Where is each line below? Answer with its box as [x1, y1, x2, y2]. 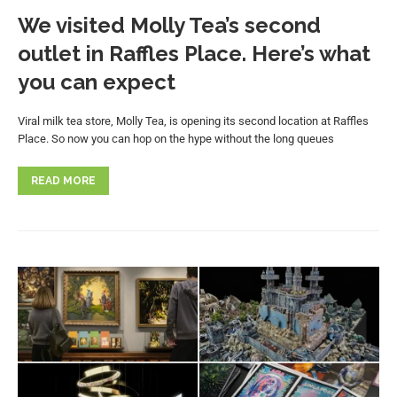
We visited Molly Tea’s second [18, 12, 321, 38]
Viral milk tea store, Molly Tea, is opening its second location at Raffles [18, 113, 369, 128]
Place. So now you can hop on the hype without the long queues [18, 131, 334, 145]
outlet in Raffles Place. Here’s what [18, 40, 370, 66]
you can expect [18, 68, 175, 95]
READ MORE [31, 174, 96, 187]
